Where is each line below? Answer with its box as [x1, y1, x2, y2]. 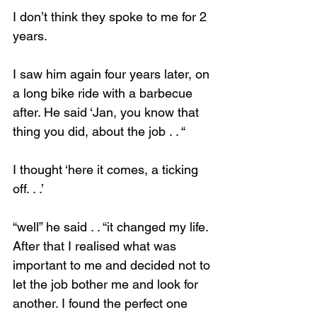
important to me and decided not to [13, 258, 214, 272]
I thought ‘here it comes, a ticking [13, 162, 202, 177]
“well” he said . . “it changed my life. [13, 219, 212, 234]
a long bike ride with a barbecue [13, 86, 196, 100]
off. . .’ [13, 181, 44, 196]
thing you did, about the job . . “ [13, 124, 185, 139]
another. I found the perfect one [13, 296, 191, 311]
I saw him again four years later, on [13, 67, 213, 81]
